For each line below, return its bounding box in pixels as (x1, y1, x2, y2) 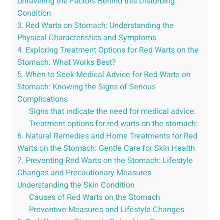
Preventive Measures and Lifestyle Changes (29, 204, 185, 216)
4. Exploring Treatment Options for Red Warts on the (17, 44, 199, 56)
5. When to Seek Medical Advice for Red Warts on (17, 69, 191, 81)
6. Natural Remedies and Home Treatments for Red (17, 130, 197, 142)
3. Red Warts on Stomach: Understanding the (17, 20, 174, 32)
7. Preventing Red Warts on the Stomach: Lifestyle (17, 155, 193, 167)
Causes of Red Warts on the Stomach (29, 192, 161, 204)
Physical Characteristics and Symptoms (17, 32, 156, 44)
